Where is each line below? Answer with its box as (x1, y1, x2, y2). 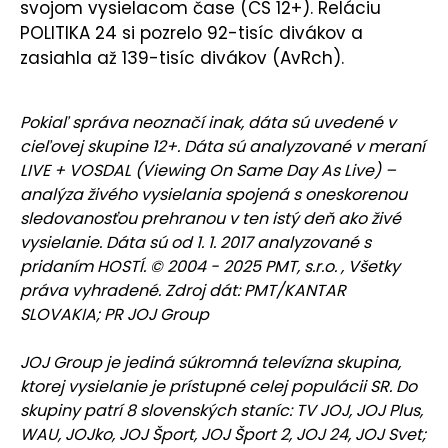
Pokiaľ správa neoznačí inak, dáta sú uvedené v (20, 111, 396, 135)
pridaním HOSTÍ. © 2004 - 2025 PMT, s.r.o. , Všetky (20, 255, 400, 279)
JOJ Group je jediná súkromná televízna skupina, (20, 351, 401, 375)
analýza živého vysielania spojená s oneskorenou (20, 183, 407, 207)
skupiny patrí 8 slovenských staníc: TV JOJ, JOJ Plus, (20, 399, 423, 423)
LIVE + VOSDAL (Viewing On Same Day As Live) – (20, 159, 396, 183)
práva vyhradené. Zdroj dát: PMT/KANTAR (20, 279, 346, 303)
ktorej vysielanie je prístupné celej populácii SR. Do (20, 375, 417, 399)
